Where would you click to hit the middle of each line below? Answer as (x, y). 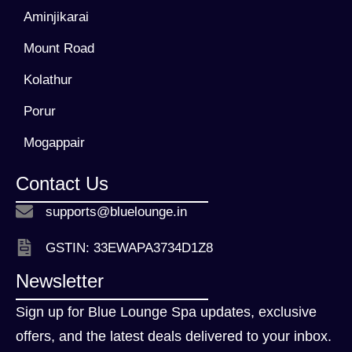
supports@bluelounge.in (116, 211)
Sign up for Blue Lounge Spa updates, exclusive (166, 312)
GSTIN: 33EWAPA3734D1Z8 (129, 247)
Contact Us (62, 184)
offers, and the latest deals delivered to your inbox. (174, 337)
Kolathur (48, 80)
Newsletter (60, 281)
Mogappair (54, 143)
